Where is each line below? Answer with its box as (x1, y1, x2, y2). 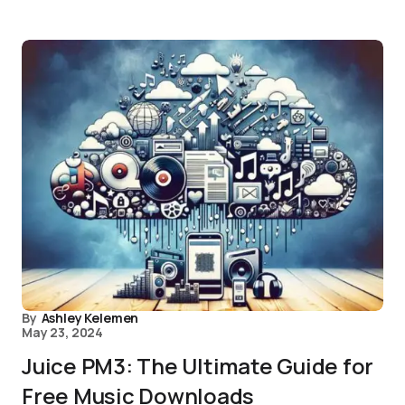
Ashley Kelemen (41, 309, 139, 326)
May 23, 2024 (22, 324, 104, 341)
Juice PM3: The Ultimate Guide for (22, 351, 374, 381)
